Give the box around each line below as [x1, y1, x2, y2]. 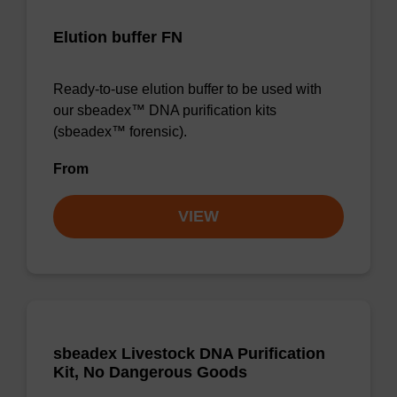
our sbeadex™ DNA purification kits [53, 103, 276, 118]
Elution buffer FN [53, 28, 183, 46]
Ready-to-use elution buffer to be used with [53, 82, 322, 97]
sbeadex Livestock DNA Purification [53, 345, 325, 362]
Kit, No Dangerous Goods [53, 363, 247, 381]
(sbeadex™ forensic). [53, 124, 187, 139]
